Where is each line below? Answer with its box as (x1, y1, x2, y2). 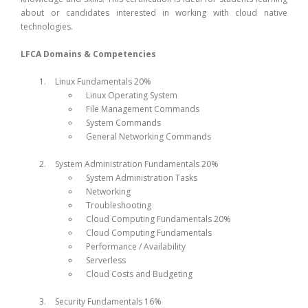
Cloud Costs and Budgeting (86, 267, 193, 280)
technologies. (21, 20, 74, 32)
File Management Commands (86, 102, 200, 115)
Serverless (86, 254, 126, 266)
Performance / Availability (86, 240, 186, 252)
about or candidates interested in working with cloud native (21, 6, 287, 19)
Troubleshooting (86, 199, 152, 211)
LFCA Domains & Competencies (21, 47, 157, 60)
